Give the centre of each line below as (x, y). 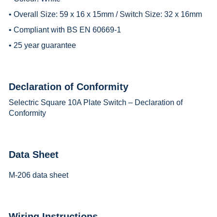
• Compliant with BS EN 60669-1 (65, 30)
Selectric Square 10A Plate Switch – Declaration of (95, 103)
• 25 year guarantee (42, 46)
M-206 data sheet (38, 175)
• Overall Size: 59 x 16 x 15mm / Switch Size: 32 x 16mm (105, 15)
